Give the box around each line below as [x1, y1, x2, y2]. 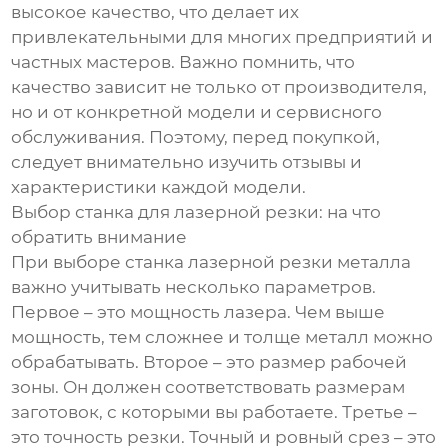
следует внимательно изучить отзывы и [11, 152, 363, 173]
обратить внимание [11, 227, 188, 248]
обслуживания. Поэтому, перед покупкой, [11, 127, 381, 148]
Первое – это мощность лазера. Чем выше [11, 302, 386, 323]
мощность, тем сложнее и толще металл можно [11, 327, 434, 348]
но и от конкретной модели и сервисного [11, 102, 383, 123]
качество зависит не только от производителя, [11, 77, 428, 98]
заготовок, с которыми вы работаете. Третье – [11, 402, 418, 423]
